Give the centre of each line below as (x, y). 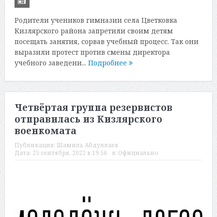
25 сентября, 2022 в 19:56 (70, 153)
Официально (138, 153)
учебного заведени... (51, 62)
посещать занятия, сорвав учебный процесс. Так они (106, 41)
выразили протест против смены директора (92, 52)
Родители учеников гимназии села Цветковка (96, 20)
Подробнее (108, 62)
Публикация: (35, 145)
